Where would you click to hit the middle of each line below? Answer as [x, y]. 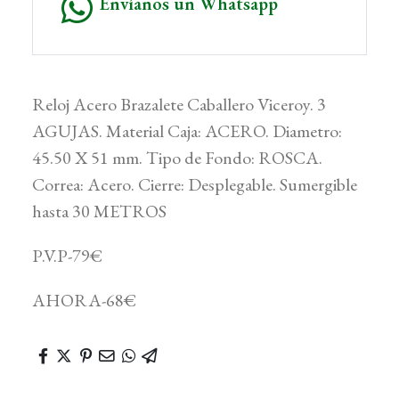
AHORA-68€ [84, 301]
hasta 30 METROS [99, 212]
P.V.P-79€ [67, 256]
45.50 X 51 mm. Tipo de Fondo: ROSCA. [177, 158]
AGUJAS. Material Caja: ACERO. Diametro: [187, 131]
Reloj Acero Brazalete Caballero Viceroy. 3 [179, 105]
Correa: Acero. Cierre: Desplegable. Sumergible [195, 185]
